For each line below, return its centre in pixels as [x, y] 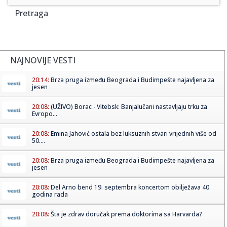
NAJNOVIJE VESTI [43, 60]
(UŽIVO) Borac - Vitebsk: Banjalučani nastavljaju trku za [129, 106]
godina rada [50, 194]
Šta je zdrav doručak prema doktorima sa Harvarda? [126, 214]
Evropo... [45, 113]
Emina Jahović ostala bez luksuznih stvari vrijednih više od [134, 133]
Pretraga [31, 13]
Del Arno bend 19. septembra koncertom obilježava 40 [130, 187]
